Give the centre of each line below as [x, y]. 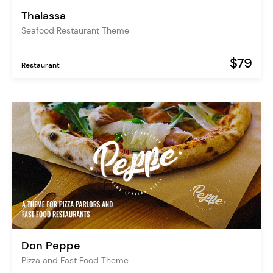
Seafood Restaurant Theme [75, 30]
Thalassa [44, 16]
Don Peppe [51, 246]
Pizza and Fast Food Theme [75, 261]
